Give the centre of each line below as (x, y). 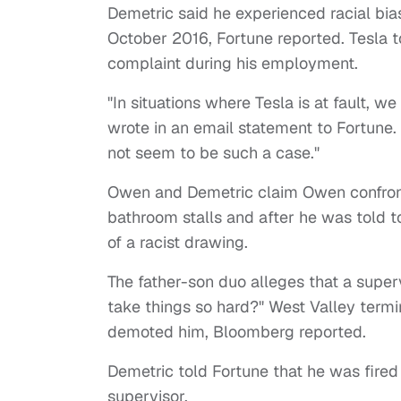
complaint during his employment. (235, 64)
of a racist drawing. (180, 243)
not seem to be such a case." (213, 153)
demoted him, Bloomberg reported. (237, 332)
